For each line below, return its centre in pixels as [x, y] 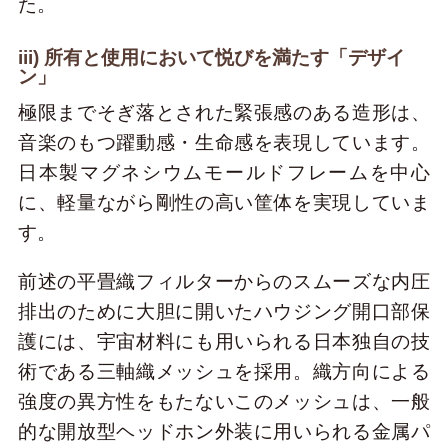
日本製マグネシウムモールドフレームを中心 [224, 172]
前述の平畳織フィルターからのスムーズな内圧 [224, 282]
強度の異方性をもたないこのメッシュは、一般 [224, 402]
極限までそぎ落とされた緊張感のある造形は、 [224, 112]
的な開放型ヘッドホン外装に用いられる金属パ [224, 432]
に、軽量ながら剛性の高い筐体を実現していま [224, 202]
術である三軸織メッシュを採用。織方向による [224, 372]
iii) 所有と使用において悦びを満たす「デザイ [211, 58]
